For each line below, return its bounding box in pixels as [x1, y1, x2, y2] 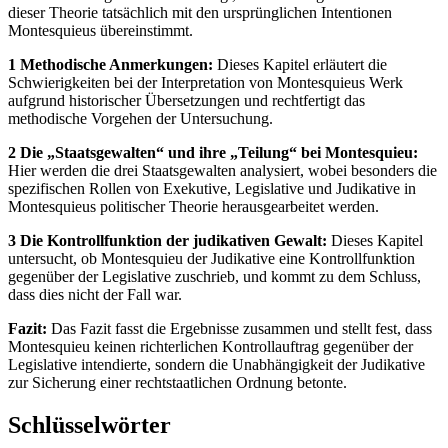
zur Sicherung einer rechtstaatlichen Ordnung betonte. [8, 373, 347, 391]
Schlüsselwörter [8, 411, 171, 438]
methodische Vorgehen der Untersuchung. [8, 109, 273, 127]
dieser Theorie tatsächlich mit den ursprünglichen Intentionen [8, 3, 392, 21]
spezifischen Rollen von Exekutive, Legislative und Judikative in [8, 179, 416, 197]
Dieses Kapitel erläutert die [213, 55, 387, 73]
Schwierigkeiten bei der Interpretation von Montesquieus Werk [8, 73, 403, 91]
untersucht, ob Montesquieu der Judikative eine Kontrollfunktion [8, 249, 415, 267]
